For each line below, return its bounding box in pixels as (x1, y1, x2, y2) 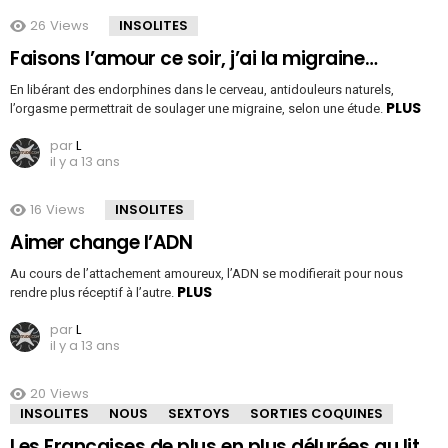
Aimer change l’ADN (10, 229, 193, 257)
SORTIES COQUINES (250, 404, 383, 424)
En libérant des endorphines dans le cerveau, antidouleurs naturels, (10, 82, 394, 98)
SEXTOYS (168, 404, 230, 424)
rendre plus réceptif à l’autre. (10, 285, 177, 301)
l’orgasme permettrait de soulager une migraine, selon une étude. (10, 101, 386, 117)
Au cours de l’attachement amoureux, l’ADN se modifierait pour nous (10, 266, 403, 282)
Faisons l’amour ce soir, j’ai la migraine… (10, 45, 378, 73)
